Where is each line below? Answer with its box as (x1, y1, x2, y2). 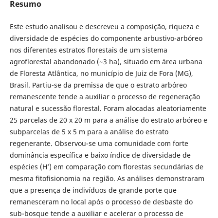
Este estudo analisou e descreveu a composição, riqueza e (9, 21, 200, 31)
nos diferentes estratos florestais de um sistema (9, 45, 167, 54)
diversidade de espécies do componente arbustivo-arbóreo (9, 33, 202, 43)
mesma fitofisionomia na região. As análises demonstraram (9, 173, 204, 183)
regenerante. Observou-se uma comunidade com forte (9, 138, 188, 148)
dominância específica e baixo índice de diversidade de (9, 150, 191, 160)
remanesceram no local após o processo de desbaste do (9, 197, 193, 206)
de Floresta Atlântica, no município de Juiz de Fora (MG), (9, 68, 193, 78)
